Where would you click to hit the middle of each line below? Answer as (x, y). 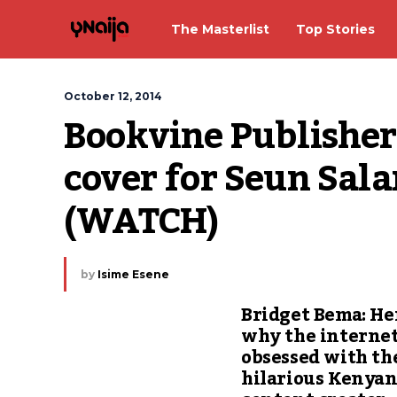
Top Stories (335, 29)
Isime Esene (133, 274)
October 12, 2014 (113, 96)
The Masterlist (220, 29)
